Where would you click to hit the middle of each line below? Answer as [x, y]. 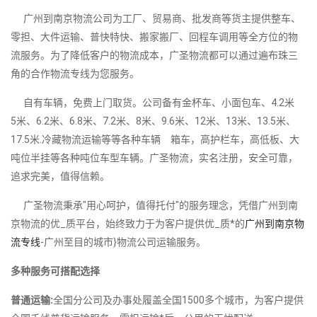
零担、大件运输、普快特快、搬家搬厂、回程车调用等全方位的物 [154, 36]
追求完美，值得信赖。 [60, 176]
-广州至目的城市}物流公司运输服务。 [123, 242]
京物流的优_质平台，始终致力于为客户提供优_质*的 [128, 223]
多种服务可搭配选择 [55, 271]
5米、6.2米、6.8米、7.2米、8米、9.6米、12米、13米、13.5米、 [153, 121]
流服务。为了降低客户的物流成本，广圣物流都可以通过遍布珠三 [154, 55]
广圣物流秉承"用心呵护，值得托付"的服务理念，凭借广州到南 [154, 205]
